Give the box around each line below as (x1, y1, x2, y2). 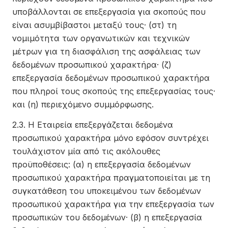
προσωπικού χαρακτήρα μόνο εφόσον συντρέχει (12, 133, 209, 143)
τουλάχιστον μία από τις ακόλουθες (12, 146, 160, 156)
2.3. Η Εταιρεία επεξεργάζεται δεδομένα (12, 120, 173, 130)
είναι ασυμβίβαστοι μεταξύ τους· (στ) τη (12, 20, 177, 30)
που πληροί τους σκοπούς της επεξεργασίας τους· (12, 86, 215, 96)
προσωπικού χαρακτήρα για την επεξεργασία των (12, 199, 214, 209)
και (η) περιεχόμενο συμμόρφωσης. (12, 99, 154, 109)
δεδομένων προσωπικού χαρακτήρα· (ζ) (12, 60, 172, 70)
